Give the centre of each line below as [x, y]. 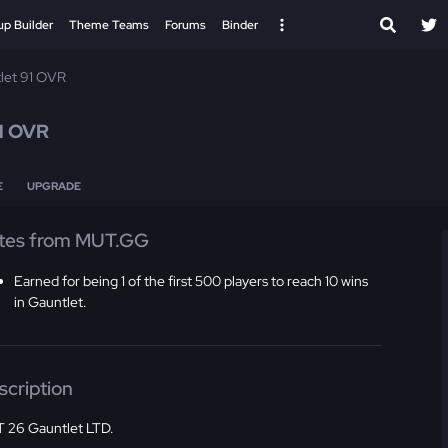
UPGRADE [54, 186]
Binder [240, 25]
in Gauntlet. [51, 301]
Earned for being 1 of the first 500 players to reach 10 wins [191, 280]
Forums [185, 25]
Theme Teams [109, 25]
